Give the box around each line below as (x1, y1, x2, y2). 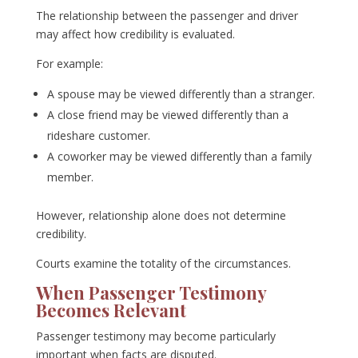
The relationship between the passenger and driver (35, 8, 298, 24)
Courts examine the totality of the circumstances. (35, 256, 291, 272)
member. (46, 169, 93, 185)
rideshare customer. (46, 128, 150, 144)
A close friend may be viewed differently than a (46, 107, 288, 123)
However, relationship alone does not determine (35, 208, 286, 224)
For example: (35, 56, 103, 72)
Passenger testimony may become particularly (35, 328, 276, 344)
